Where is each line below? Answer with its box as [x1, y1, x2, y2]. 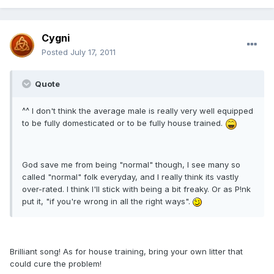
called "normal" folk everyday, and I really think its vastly [22, 171, 239, 182]
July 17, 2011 [70, 47, 116, 57]
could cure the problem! [10, 258, 102, 268]
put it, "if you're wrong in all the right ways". [22, 196, 193, 206]
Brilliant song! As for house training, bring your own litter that [10, 246, 243, 256]
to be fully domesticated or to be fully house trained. [22, 118, 225, 128]
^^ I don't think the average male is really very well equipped [22, 106, 253, 116]
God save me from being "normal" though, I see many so [22, 159, 240, 169]
